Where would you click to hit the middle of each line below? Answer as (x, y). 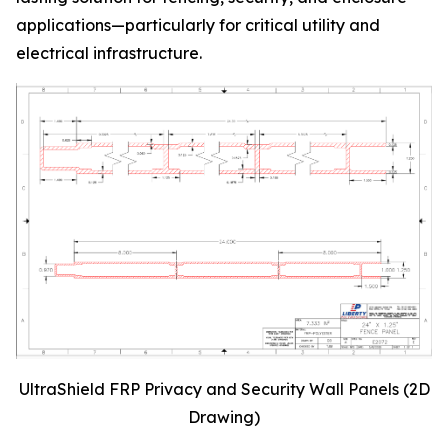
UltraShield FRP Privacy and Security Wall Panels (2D (224, 388)
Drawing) (224, 416)
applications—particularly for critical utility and (198, 25)
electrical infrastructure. (109, 53)
